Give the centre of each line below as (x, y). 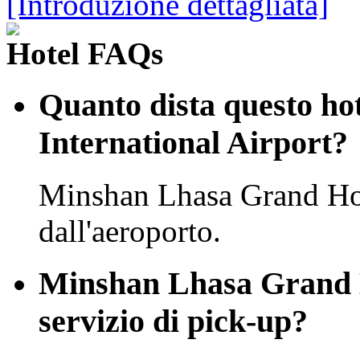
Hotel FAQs (85, 53)
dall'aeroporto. (130, 231)
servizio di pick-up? (173, 321)
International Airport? (193, 143)
